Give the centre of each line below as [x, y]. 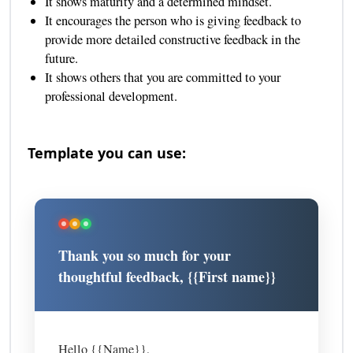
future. [61, 59]
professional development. [111, 97]
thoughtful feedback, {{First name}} [167, 277]
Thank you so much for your [145, 256]
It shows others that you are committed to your [162, 78]
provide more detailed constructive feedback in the [172, 40]
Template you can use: [106, 153]
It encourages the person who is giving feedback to [173, 21]
